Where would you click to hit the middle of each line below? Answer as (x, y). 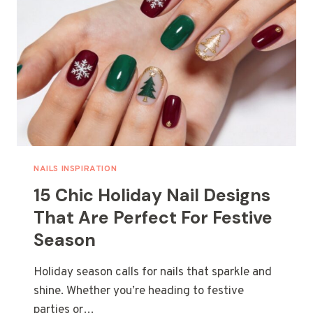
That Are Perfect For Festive (153, 217)
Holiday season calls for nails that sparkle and (153, 272)
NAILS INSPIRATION (75, 169)
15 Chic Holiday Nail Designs (152, 195)
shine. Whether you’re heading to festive (139, 291)
